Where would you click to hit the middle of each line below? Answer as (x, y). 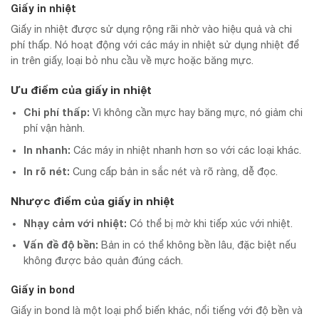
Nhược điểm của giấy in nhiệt (93, 201)
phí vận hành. (54, 129)
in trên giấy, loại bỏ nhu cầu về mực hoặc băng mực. (132, 61)
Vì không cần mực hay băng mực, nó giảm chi (197, 113)
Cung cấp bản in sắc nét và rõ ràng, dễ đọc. (174, 172)
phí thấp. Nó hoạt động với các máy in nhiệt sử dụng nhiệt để (155, 45)
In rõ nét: (47, 172)
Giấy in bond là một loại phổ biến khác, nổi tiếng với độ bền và (157, 310)
